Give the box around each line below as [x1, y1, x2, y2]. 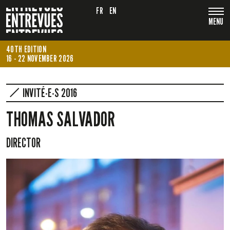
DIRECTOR [6, 135, 41, 150]
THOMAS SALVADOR [6, 106, 115, 131]
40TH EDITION [6, 43, 46, 54]
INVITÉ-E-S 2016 [23, 85, 77, 100]
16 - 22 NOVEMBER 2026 [6, 52, 74, 64]
